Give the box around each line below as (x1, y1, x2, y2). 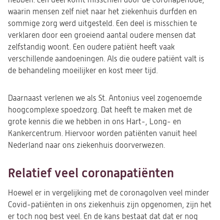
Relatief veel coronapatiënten (8, 166, 174, 180)
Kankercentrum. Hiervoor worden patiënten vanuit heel (8, 129, 197, 138)
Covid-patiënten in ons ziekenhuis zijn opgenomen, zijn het (8, 200, 212, 209)
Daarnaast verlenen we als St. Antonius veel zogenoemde (8, 94, 202, 103)
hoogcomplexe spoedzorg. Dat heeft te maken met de (8, 106, 192, 114)
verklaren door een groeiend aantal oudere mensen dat (8, 31, 196, 40)
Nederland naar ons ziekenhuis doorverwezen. (8, 141, 165, 150)
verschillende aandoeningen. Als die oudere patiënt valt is (8, 55, 204, 63)
